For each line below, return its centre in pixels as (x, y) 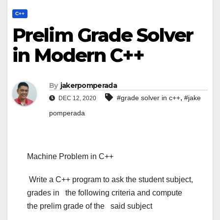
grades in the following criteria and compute (105, 193)
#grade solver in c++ (149, 98)
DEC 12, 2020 (77, 98)
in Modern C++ (78, 55)
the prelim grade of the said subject (90, 206)
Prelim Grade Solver (103, 35)
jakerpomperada (88, 86)
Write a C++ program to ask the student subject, (110, 180)
